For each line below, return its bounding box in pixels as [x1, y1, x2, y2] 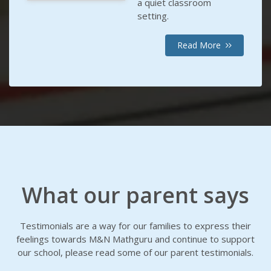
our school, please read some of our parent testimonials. [18, 246, 253, 259]
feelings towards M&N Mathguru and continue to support [16, 233, 255, 246]
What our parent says [22, 180, 249, 211]
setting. [137, 10, 169, 22]
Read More [177, 39, 226, 51]
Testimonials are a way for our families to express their [20, 220, 251, 232]
